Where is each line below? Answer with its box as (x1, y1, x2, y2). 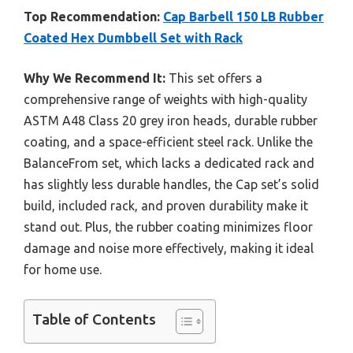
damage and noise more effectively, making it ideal (24, 241, 314, 256)
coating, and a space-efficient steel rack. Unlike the (24, 135, 313, 150)
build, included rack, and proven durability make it (24, 199, 308, 214)
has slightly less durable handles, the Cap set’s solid (24, 177, 319, 192)
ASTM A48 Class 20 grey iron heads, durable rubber (24, 113, 318, 128)
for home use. (24, 262, 102, 277)
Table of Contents (32, 310, 156, 329)
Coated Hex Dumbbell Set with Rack (24, 31, 243, 46)
